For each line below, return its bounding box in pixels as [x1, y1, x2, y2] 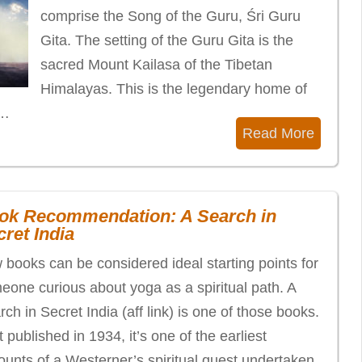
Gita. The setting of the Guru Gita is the [40, 32, 293, 48]
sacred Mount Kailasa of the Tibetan [40, 57, 272, 73]
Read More [242, 125, 314, 141]
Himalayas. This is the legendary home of [40, 81, 307, 97]
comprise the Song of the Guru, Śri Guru [40, 8, 301, 24]
